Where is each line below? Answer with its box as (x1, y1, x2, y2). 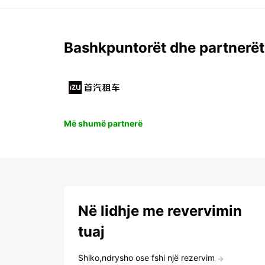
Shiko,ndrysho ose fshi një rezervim (78, 253, 215, 263)
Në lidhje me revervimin (78, 202, 242, 220)
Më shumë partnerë (64, 118, 143, 129)
